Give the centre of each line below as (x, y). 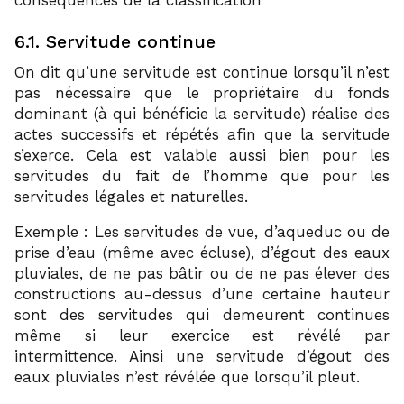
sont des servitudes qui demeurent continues (202, 314)
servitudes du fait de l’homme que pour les (202, 175)
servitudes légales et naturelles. (131, 196)
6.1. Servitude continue (115, 41)
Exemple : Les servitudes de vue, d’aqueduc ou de (202, 231)
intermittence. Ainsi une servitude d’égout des (202, 356)
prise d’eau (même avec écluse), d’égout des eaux (202, 252)
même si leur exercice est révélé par (202, 335)
